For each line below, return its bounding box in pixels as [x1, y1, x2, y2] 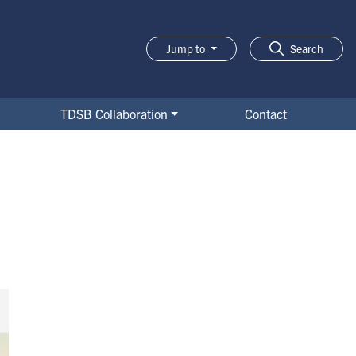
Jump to [166, 41, 208, 56]
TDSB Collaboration [60, 105, 168, 122]
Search [290, 41, 323, 56]
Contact [245, 105, 288, 122]
